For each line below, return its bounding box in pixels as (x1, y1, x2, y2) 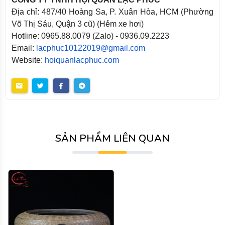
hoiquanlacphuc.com (45, 55, 119, 64)
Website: (12, 55, 45, 64)
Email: (12, 43, 36, 52)
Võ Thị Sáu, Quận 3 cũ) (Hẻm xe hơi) (12, 19, 144, 28)
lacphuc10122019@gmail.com (36, 43, 145, 52)
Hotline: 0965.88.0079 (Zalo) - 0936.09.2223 (12, 31, 169, 40)
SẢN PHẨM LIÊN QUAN (55, 131, 170, 145)
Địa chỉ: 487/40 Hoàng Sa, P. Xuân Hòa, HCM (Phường (12, 7, 213, 16)
